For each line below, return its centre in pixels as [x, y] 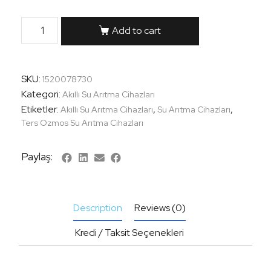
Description [98, 208]
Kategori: [41, 94]
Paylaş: [37, 156]
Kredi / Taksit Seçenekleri [129, 233]
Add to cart [136, 31]
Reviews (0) [160, 208]
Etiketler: [40, 109]
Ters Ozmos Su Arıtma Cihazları [82, 123]
